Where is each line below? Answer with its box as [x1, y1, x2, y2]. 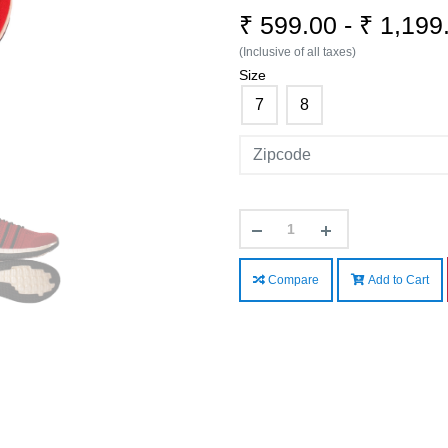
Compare [265, 272, 319, 287]
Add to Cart [365, 272, 429, 287]
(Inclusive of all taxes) [239, 45, 356, 60]
